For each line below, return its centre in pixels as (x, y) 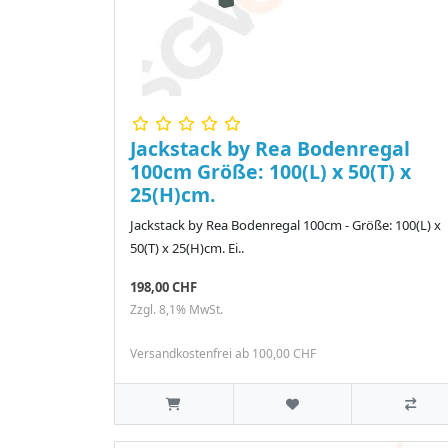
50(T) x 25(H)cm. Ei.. (187, 248)
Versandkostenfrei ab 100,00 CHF (223, 354)
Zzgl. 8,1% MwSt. (176, 310)
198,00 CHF (163, 287)
